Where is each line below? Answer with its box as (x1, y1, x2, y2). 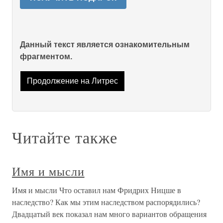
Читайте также (12, 126, 117, 148)
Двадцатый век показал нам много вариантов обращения (12, 209, 207, 220)
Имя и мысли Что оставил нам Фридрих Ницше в (12, 185, 181, 196)
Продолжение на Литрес (26, 77, 118, 86)
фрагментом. (20, 52, 72, 61)
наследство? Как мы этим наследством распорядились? (12, 197, 200, 208)
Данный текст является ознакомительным (20, 40, 190, 49)
